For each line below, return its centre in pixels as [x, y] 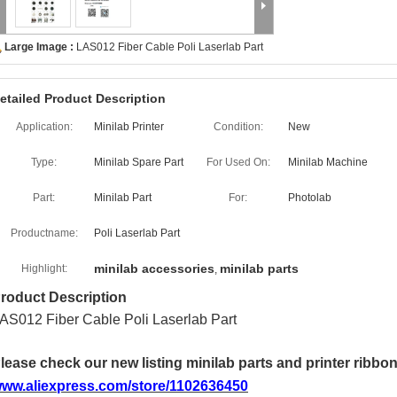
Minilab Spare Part [139, 162]
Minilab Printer [129, 127]
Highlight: [44, 269]
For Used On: [238, 162]
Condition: [238, 127]
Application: [44, 127]
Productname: [44, 233]
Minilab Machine [328, 162]
